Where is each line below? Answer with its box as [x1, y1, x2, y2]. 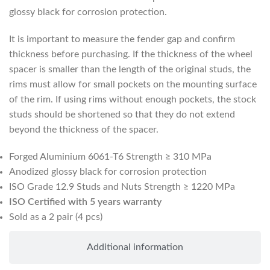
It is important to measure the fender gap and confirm [9, 34, 235, 44]
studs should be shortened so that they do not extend [9, 109, 235, 119]
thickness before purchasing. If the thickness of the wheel [9, 49, 253, 59]
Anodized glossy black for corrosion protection [9, 166, 207, 177]
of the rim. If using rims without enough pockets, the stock [9, 94, 256, 104]
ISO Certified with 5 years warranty [9, 196, 162, 207]
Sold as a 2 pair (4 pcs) [9, 212, 102, 222]
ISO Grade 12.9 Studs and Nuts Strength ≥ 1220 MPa [9, 181, 235, 192]
